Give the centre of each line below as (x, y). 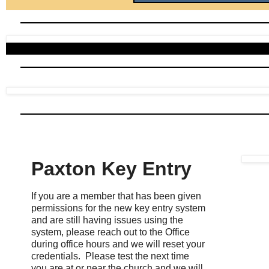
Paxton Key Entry (111, 168)
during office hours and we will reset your (118, 244)
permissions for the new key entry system (118, 208)
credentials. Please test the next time (110, 256)
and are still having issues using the (107, 220)
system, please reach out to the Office (110, 232)
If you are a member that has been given (116, 196)
